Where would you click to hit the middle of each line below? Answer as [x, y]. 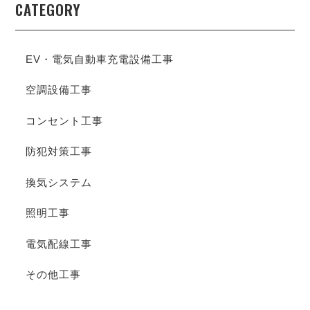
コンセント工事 [65, 120]
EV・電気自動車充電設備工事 [100, 59]
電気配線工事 [59, 244]
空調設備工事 [59, 90]
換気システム [59, 182]
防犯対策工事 [59, 152]
